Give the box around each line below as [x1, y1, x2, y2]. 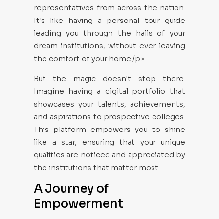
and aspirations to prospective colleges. [34, 112, 185, 121]
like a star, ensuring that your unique [34, 137, 185, 147]
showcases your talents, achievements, [34, 99, 185, 109]
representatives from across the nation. [34, 3, 185, 12]
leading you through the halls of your [34, 28, 185, 38]
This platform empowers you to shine [34, 125, 185, 134]
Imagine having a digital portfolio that [34, 87, 185, 96]
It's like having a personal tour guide [34, 16, 185, 25]
